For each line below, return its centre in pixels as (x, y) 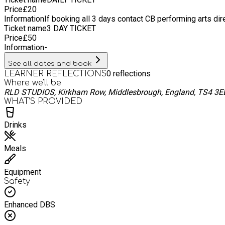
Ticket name (25, 28)
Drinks (15, 125)
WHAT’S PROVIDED (43, 101)
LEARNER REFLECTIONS (55, 74)
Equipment (23, 172)
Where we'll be (33, 83)
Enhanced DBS (30, 204)
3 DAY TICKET (71, 28)
